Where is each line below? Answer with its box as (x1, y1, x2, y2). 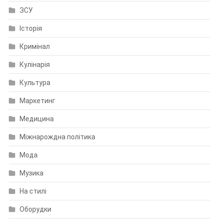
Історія (19, 24, 42, 32)
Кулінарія (19, 60, 50, 68)
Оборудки (19, 205, 51, 213)
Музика (19, 169, 44, 177)
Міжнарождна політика (19, 132, 95, 141)
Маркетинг (19, 96, 55, 105)
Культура (19, 78, 50, 87)
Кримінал (19, 42, 50, 50)
